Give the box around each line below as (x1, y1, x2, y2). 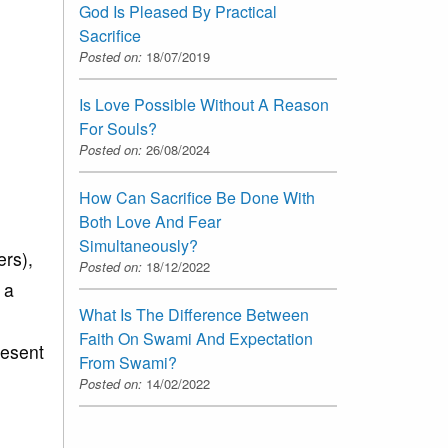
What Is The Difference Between (79, 302, 309, 326)
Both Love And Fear (79, 209, 221, 233)
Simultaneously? (79, 233, 198, 257)
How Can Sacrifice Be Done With (79, 185, 315, 209)
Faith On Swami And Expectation (79, 326, 313, 350)
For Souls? (79, 116, 157, 140)
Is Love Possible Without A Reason (79, 92, 329, 116)
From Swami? (79, 350, 177, 374)
